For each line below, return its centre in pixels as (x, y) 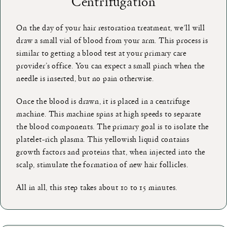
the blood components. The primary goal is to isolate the (113, 126)
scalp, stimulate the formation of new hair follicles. (102, 164)
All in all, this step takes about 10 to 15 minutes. (97, 187)
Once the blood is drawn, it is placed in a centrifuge (103, 101)
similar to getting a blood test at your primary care (102, 52)
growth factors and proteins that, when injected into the (111, 151)
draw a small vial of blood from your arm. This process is (112, 40)
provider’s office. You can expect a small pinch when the (111, 65)
